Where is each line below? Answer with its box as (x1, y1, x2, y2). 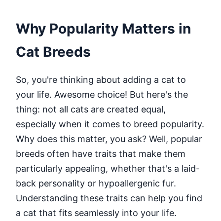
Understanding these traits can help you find (16, 193, 202, 204)
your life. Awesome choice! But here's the (16, 89, 188, 100)
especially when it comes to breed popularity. (16, 119, 204, 130)
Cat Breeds (16, 43, 91, 61)
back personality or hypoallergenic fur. (16, 178, 176, 189)
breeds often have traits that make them (16, 148, 185, 159)
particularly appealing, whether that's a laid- (16, 163, 200, 174)
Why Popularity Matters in (16, 20, 191, 37)
